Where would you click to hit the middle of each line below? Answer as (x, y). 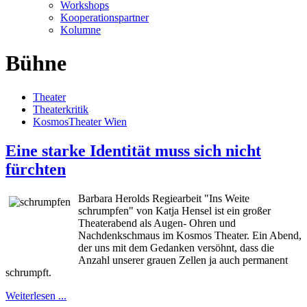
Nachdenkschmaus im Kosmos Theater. (164, 235)
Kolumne (81, 29)
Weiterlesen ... (36, 295)
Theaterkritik (61, 109)
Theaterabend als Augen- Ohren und (157, 223)
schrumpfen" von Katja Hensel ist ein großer (174, 210)
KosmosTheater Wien (80, 121)
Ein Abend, (277, 235)
